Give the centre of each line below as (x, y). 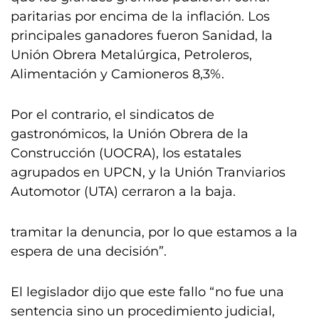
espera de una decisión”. (89, 251)
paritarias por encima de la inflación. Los (140, 16)
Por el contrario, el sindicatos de (113, 115)
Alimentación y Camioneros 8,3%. (117, 74)
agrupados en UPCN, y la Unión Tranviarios (148, 172)
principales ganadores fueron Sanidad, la (142, 36)
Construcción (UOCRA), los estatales (126, 153)
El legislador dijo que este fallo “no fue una (147, 292)
